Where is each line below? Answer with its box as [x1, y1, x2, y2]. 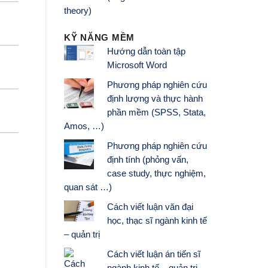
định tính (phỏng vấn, [106, 154, 188, 165]
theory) [64, 6, 92, 16]
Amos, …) [64, 121, 104, 131]
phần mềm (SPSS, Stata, [106, 107, 206, 117]
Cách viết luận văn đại [106, 202, 193, 212]
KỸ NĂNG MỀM [64, 32, 135, 42]
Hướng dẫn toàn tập [106, 46, 185, 56]
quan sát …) [64, 182, 112, 192]
